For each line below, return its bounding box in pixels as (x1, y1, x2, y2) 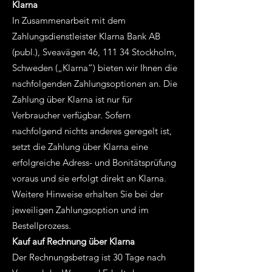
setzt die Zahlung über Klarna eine (12, 141, 148, 152)
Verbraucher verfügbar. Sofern (12, 109, 131, 121)
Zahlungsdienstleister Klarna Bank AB (12, 30, 160, 42)
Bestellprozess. (12, 220, 71, 231)
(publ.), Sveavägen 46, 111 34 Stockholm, (12, 46, 177, 58)
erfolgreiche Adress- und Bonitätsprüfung (12, 157, 176, 168)
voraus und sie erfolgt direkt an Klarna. (12, 172, 166, 184)
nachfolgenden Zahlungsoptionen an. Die (12, 78, 177, 89)
